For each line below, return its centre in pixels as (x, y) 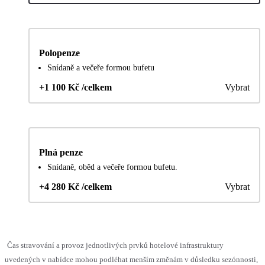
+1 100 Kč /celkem (75, 87)
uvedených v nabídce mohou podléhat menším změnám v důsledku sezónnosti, (131, 259)
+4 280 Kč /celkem (75, 186)
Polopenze (59, 53)
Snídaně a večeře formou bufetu (101, 67)
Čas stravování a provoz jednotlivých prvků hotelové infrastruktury (115, 245)
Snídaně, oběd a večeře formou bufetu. (112, 167)
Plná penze (61, 152)
